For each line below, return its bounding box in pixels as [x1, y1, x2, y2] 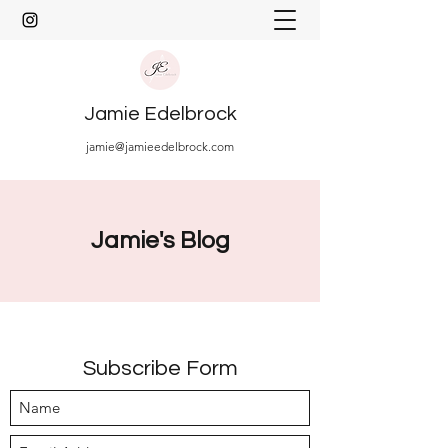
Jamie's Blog [90, 228, 230, 253]
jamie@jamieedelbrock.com [86, 139, 234, 154]
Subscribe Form [82, 357, 238, 380]
